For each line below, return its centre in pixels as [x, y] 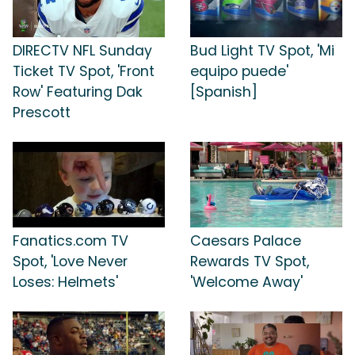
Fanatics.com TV [71, 240]
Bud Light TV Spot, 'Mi [262, 51]
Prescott [42, 113]
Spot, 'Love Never [70, 261]
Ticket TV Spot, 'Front [84, 72]
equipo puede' [239, 72]
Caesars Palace [246, 240]
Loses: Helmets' [65, 282]
